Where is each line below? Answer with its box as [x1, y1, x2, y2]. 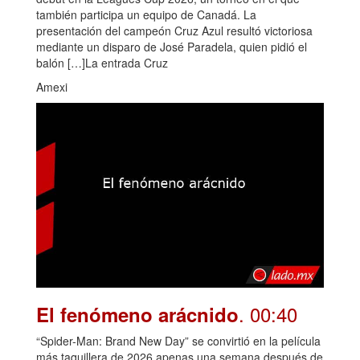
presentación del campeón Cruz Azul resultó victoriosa [36, 22, 313, 39]
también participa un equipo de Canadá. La [36, 6, 256, 22]
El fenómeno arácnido [36, 300, 239, 328]
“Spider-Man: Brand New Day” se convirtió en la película [36, 332, 321, 349]
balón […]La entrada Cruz [36, 54, 168, 71]
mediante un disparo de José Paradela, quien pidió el [36, 38, 307, 55]
